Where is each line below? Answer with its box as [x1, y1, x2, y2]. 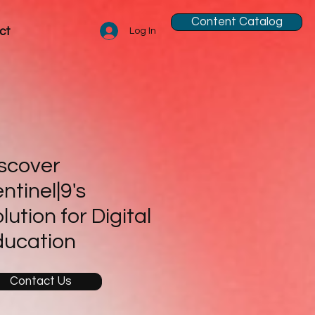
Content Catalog [191, 15, 283, 28]
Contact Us [9, 275, 72, 288]
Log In [129, 25, 156, 36]
